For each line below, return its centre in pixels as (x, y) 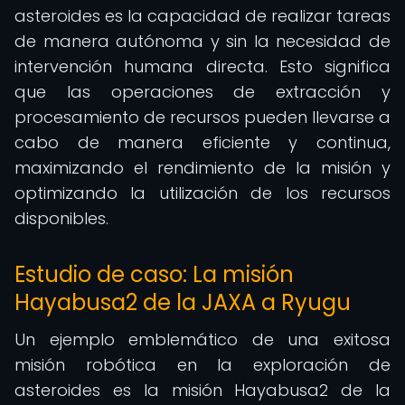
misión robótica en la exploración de (202, 365)
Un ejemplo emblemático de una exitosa (202, 339)
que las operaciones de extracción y (202, 92)
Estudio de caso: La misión (154, 274)
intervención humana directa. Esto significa (202, 66)
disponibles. (61, 218)
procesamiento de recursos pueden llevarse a (202, 117)
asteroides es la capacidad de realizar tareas (202, 16)
